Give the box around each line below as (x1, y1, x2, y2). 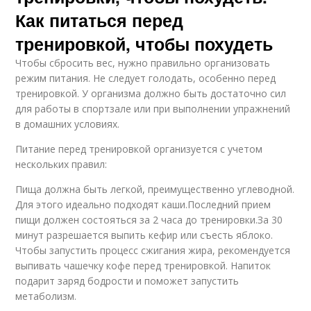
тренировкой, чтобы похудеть (15, 31, 274, 56)
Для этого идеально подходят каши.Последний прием (15, 197, 271, 211)
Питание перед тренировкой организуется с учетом (15, 142, 263, 155)
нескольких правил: (15, 157, 108, 171)
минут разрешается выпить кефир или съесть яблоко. (15, 228, 274, 242)
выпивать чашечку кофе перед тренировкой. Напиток (15, 258, 271, 272)
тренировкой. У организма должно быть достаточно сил (15, 86, 287, 100)
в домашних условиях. (15, 117, 120, 131)
